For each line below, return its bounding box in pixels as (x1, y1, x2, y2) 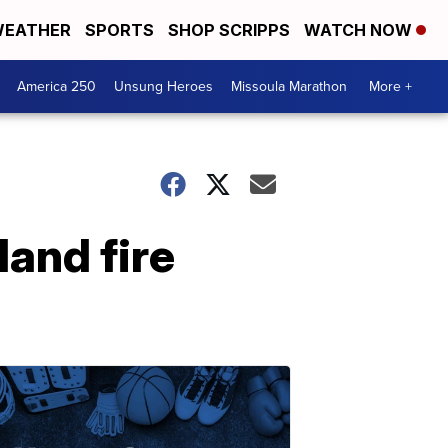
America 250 (17, 76, 96, 97)
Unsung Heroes (114, 76, 213, 97)
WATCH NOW (304, 20, 416, 40)
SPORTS (85, 20, 154, 40)
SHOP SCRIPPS (168, 20, 290, 40)
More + (369, 76, 412, 97)
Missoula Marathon (231, 76, 347, 97)
